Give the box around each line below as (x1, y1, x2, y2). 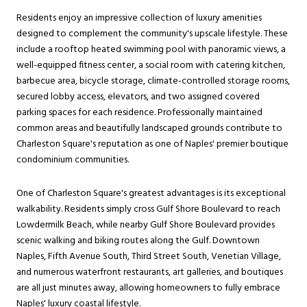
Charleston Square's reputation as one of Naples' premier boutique (16, 136, 288, 152)
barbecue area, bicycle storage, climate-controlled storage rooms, (16, 73, 290, 89)
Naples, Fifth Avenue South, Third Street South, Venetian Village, (16, 249, 281, 265)
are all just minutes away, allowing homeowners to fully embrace (16, 280, 280, 297)
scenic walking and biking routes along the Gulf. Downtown (16, 233, 260, 249)
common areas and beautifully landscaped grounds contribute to (16, 120, 282, 136)
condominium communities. (16, 151, 129, 168)
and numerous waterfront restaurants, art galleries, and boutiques (16, 265, 283, 281)
